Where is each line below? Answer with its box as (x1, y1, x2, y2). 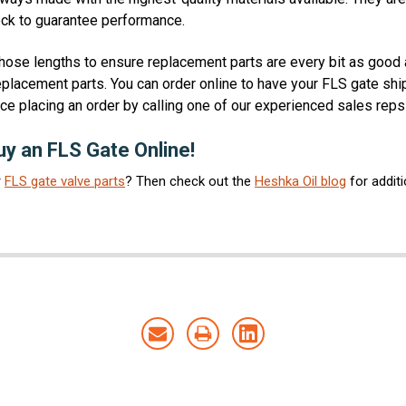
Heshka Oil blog (255, 173, 346, 190)
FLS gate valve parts (5, 173, 125, 190)
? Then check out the (125, 173, 255, 190)
